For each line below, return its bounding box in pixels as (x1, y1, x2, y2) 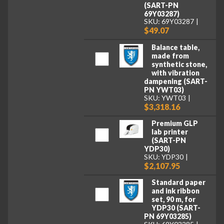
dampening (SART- (144, 77, 208, 86)
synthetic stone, (151, 60, 207, 69)
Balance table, (151, 43, 199, 52)
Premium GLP (151, 119, 198, 128)
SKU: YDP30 (144, 152, 184, 161)
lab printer (151, 127, 188, 136)
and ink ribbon (151, 186, 199, 195)
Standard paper (151, 178, 205, 187)
